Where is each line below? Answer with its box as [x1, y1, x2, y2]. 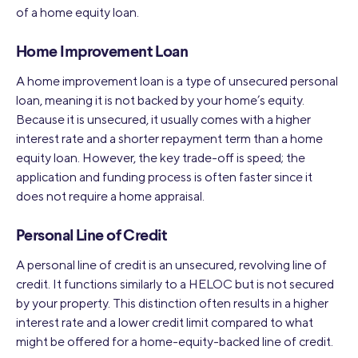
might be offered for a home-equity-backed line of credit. [16, 333, 333, 349]
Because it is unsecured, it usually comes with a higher [16, 111, 311, 127]
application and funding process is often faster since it [16, 169, 312, 185]
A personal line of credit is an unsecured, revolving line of [16, 257, 327, 272]
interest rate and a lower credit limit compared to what [16, 314, 313, 330]
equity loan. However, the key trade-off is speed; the [16, 149, 305, 165]
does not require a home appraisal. [16, 188, 205, 204]
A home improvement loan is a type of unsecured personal [16, 73, 338, 89]
